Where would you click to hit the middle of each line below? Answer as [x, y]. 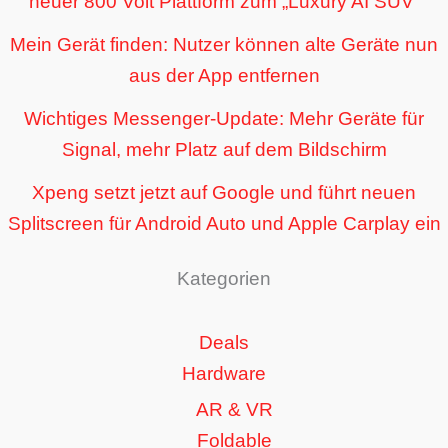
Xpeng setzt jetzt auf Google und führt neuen [224, 192]
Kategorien [224, 278]
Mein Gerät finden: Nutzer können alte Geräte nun [224, 44]
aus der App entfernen [224, 75]
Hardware [224, 373]
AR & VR [234, 409]
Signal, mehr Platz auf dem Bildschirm [224, 149]
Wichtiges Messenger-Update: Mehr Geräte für [224, 118]
